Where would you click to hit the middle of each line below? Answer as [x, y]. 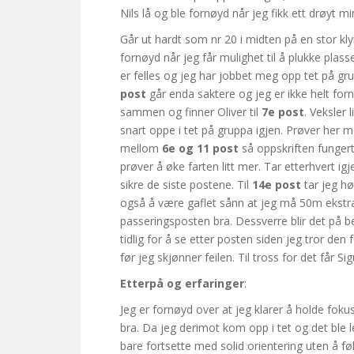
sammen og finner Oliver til [191, 112]
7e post [283, 112]
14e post [277, 185]
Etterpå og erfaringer [182, 284]
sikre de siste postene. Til [186, 185]
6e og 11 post [200, 149]
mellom [141, 149]
